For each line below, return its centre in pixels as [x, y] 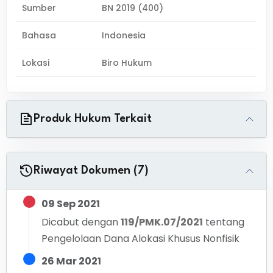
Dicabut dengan [80, 222]
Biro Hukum [127, 63]
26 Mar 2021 [71, 261]
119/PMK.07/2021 [162, 222]
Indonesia [124, 35]
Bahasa [39, 35]
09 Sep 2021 [71, 204]
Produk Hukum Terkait [93, 119]
